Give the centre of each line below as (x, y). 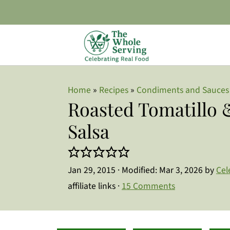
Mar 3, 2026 (181, 170)
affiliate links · (95, 186)
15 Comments (148, 186)
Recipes (114, 90)
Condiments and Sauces (183, 90)
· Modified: (137, 170)
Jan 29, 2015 (92, 170)
